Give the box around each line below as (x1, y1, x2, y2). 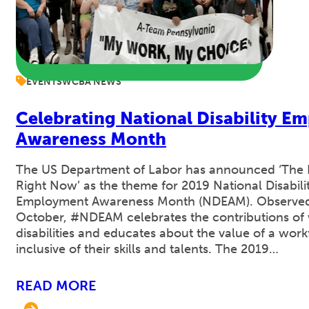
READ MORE (16, 277, 97, 294)
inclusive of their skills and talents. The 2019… (16, 241, 279, 257)
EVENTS (26, 76, 62, 88)
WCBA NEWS (62, 76, 121, 88)
